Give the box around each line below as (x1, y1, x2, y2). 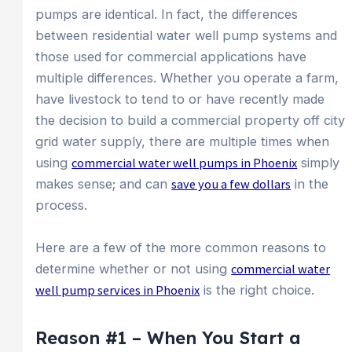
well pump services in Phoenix (35, 281, 200, 298)
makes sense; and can (35, 176, 172, 192)
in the (291, 176, 329, 192)
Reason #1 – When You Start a (35, 326, 302, 349)
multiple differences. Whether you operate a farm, (35, 70, 339, 86)
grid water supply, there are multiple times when (35, 134, 330, 150)
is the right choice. (200, 281, 315, 298)
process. (35, 197, 88, 214)
